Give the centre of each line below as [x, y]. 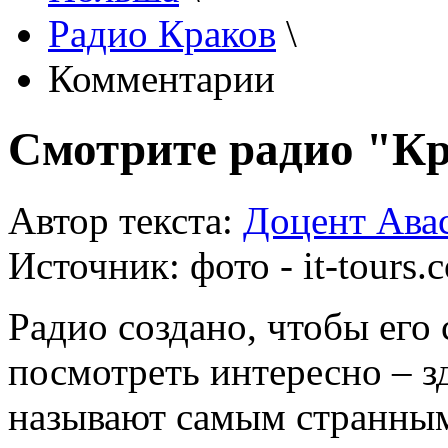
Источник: [99, 265]
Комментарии [161, 78]
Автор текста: [125, 220]
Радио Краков [162, 33]
